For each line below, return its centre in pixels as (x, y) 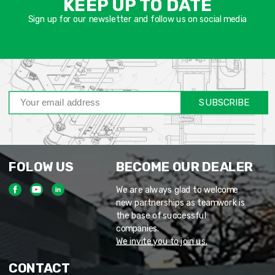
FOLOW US (41, 167)
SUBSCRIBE (224, 103)
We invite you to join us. (162, 241)
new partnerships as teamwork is (180, 203)
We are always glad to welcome (177, 190)
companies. (137, 228)
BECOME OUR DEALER (185, 167)
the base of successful (161, 215)
